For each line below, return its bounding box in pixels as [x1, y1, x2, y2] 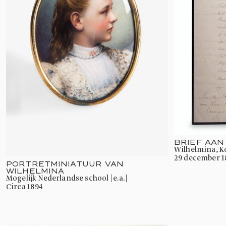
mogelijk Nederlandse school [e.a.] [13, 173, 128, 184]
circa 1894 [11, 182, 43, 192]
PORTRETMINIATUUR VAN [6, 159, 124, 168]
